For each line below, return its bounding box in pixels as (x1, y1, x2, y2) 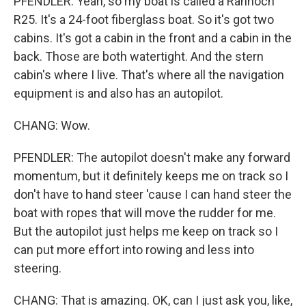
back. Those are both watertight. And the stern (14, 49, 264, 64)
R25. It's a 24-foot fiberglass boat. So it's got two (14, 12, 274, 27)
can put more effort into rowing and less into (14, 242, 254, 257)
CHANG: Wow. (14, 118, 90, 133)
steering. (14, 261, 61, 275)
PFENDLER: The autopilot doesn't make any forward (14, 150, 290, 165)
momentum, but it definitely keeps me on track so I (14, 169, 288, 183)
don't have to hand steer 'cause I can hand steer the (14, 187, 292, 201)
